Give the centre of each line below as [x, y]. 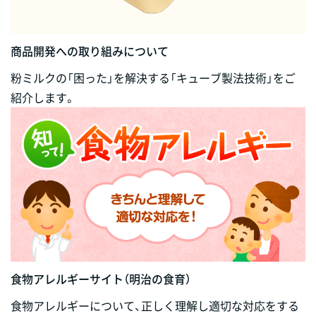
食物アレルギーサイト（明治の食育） [101, 278]
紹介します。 [43, 97]
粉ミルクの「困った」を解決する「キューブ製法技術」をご [153, 77]
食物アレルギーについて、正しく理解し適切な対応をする [155, 305]
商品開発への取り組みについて [90, 50]
